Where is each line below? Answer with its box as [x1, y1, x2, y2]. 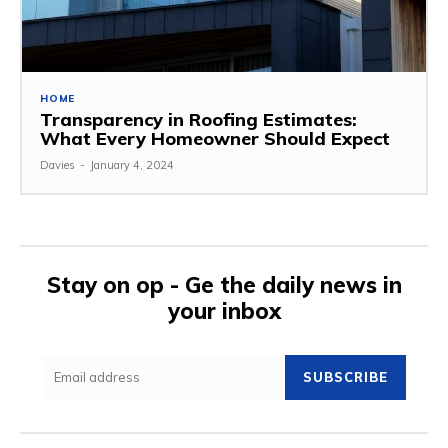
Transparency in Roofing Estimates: [40, 107, 357, 131]
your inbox [167, 296, 281, 325]
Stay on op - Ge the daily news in [46, 270, 402, 299]
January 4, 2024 [90, 157, 174, 172]
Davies [40, 157, 75, 172]
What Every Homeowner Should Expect [40, 126, 390, 150]
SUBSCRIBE [303, 368, 388, 385]
